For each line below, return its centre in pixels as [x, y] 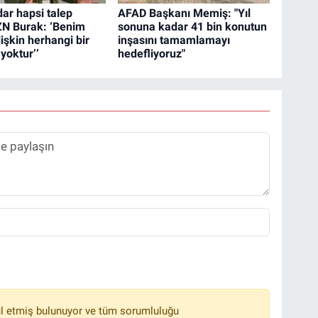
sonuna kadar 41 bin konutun [193, 26]
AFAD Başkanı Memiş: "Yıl [185, 13]
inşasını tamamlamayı [174, 40]
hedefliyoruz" [152, 53]
